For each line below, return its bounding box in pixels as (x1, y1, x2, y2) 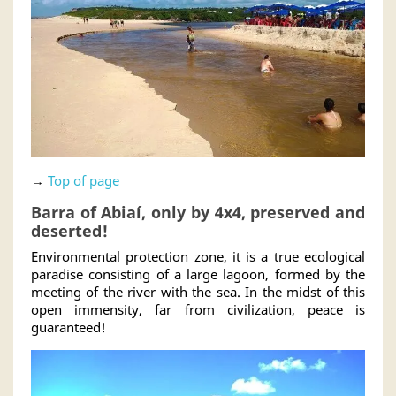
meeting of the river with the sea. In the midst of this (31, 283, 365, 301)
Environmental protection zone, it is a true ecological (31, 247, 365, 266)
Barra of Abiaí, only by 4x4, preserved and (31, 202, 365, 224)
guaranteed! (31, 318, 106, 337)
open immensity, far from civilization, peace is (31, 301, 365, 319)
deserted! (31, 220, 108, 242)
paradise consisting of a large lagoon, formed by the (31, 265, 365, 284)
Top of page (48, 171, 119, 190)
